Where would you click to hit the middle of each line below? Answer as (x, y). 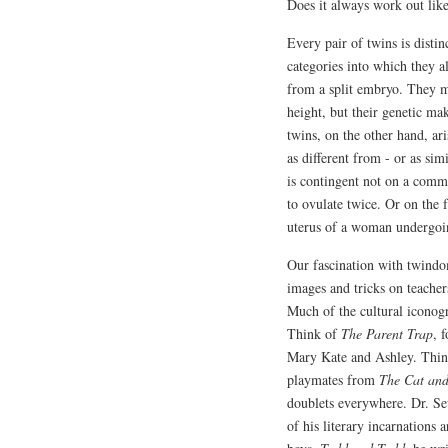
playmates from (333, 379)
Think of (314, 333)
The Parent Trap (387, 333)
